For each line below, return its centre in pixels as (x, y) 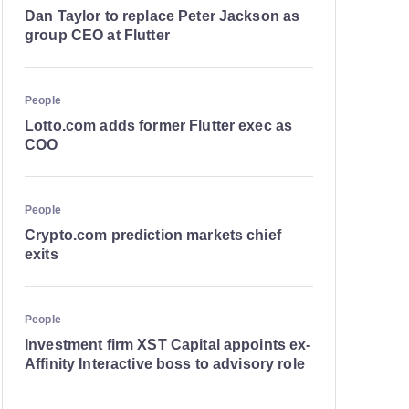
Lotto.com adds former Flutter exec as (159, 126)
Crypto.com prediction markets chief (153, 235)
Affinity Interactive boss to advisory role (167, 364)
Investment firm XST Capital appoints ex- (168, 345)
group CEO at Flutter (97, 35)
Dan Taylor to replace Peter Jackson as (163, 16)
